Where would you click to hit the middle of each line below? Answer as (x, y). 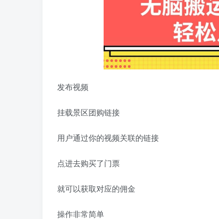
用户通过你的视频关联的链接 (108, 137)
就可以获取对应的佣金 (96, 188)
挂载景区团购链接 (88, 112)
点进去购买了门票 (88, 163)
